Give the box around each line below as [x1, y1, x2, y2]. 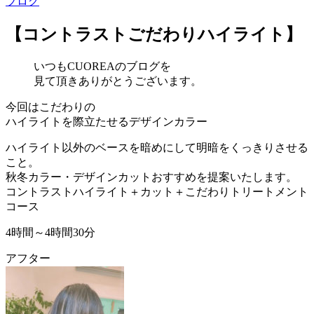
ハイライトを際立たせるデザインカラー [6, 115, 207, 128]
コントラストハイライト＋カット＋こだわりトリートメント [6, 185, 308, 198]
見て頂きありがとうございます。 [34, 74, 202, 87]
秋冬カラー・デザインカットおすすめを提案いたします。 [6, 170, 297, 183]
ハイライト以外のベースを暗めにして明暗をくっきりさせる [6, 141, 308, 153]
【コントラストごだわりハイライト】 [6, 25, 302, 43]
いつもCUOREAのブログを [34, 60, 171, 72]
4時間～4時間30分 [6, 226, 95, 238]
